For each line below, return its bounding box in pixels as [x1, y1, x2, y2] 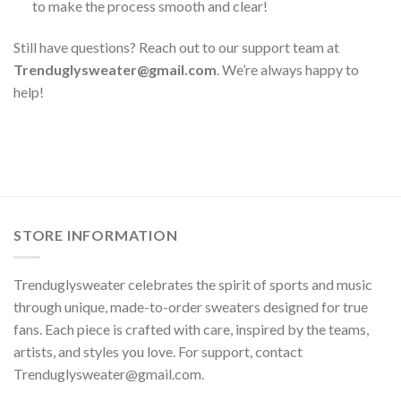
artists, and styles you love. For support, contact [13, 342, 303, 360]
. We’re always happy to [217, 60, 359, 78]
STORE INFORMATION [13, 226, 178, 244]
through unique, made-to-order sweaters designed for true [13, 297, 368, 315]
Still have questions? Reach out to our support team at [13, 38, 339, 55]
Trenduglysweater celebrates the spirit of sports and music [13, 275, 372, 293]
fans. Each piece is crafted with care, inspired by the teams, [13, 320, 369, 337]
